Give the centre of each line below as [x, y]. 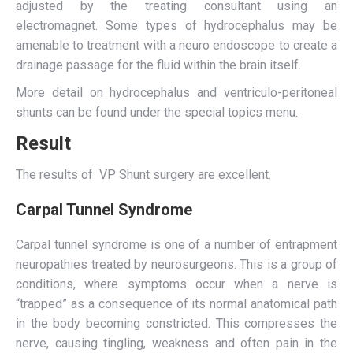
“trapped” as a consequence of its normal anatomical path [176, 304]
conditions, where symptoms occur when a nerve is [176, 284]
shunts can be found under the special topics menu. [157, 112]
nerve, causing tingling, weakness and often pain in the [176, 343]
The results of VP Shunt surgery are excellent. [143, 175]
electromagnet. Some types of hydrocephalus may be [176, 26]
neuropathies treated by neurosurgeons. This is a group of [176, 264]
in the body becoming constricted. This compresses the [176, 323]
